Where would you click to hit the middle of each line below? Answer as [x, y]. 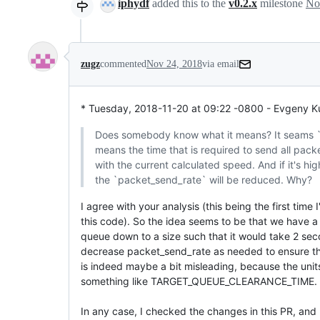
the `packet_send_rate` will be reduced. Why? [204, 180]
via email [221, 64]
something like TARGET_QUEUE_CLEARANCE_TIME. [199, 281]
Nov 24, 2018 [174, 64]
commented [123, 64]
